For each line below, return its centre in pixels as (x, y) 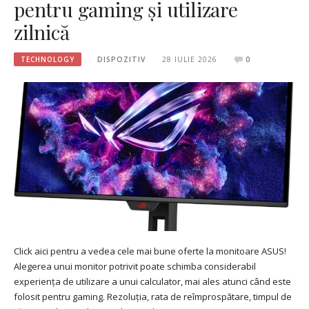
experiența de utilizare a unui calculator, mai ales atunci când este (152, 282)
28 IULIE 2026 (189, 59)
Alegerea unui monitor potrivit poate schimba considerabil (135, 267)
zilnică (42, 32)
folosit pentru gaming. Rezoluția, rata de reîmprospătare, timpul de (153, 297)
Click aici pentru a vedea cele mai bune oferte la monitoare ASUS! (150, 251)
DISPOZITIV (122, 59)
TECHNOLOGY (48, 59)
